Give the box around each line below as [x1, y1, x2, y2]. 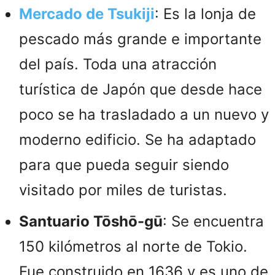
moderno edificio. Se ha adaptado [19, 130, 256, 149]
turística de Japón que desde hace [19, 80, 262, 98]
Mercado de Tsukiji [19, 4, 155, 23]
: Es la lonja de [155, 4, 256, 23]
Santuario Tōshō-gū [19, 212, 163, 230]
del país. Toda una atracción [19, 55, 217, 73]
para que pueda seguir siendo [19, 155, 229, 174]
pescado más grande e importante [19, 29, 261, 48]
